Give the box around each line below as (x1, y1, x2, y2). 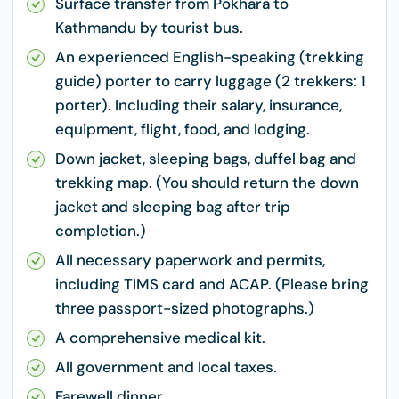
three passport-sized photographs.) (55, 298, 314, 318)
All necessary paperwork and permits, (55, 250, 325, 270)
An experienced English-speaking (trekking (55, 47, 364, 67)
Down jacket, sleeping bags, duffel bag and (55, 149, 356, 168)
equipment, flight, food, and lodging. (55, 119, 310, 139)
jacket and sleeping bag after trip (55, 197, 290, 216)
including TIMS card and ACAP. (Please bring (55, 274, 369, 294)
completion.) (55, 221, 146, 240)
